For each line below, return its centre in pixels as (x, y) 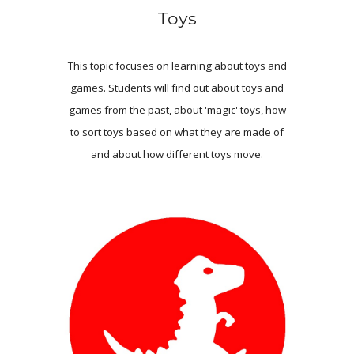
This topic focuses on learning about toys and (177, 65)
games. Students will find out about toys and (177, 87)
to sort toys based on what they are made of (177, 132)
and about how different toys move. (177, 154)
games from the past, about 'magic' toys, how (177, 109)
